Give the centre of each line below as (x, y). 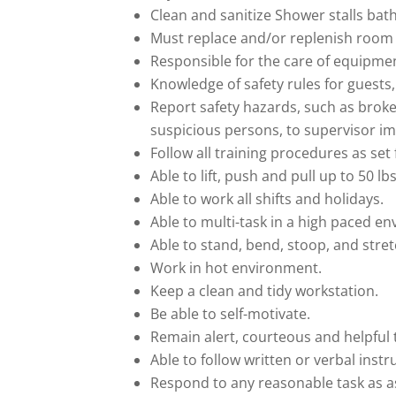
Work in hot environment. (236, 267)
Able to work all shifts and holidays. (267, 198)
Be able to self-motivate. (231, 313)
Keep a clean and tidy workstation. (265, 290)
